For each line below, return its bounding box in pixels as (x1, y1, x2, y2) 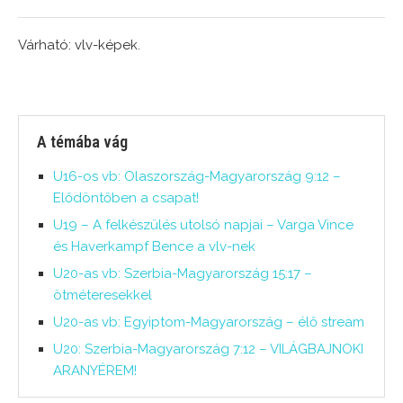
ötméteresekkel (53, 287, 152, 304)
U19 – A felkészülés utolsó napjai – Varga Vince (53, 217, 354, 234)
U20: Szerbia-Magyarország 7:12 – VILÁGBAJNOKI (53, 341, 363, 358)
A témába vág (37, 132, 128, 152)
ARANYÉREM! (53, 363, 137, 380)
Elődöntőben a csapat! (53, 190, 199, 207)
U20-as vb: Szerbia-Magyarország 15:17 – (53, 265, 312, 282)
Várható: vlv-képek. (18, 37, 140, 54)
